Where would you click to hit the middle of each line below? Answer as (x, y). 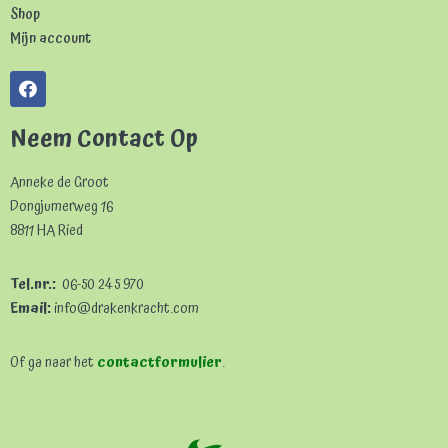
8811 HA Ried (46, 230)
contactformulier (159, 362)
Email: (30, 308)
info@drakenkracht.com (125, 308)
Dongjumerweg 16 (61, 206)
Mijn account (50, 38)
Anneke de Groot (59, 182)
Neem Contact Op (104, 138)
